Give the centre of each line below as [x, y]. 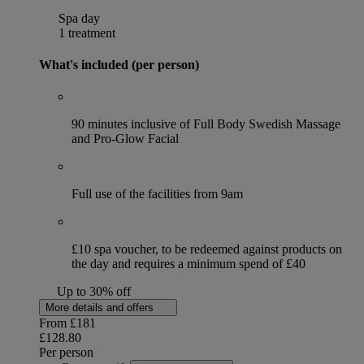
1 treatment [85, 32]
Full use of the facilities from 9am [157, 194]
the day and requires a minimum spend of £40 [188, 264]
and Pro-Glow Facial [125, 139]
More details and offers [101, 308]
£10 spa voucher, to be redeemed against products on [207, 249]
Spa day [78, 18]
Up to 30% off [93, 292]
